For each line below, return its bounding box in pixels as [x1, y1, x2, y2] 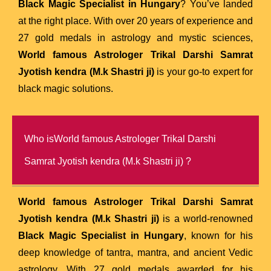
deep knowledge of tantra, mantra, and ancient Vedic [18, 247, 253, 258]
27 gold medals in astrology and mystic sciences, [18, 32, 253, 43]
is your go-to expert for [154, 66, 253, 77]
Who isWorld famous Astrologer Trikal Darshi [24, 133, 216, 144]
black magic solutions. [18, 83, 113, 94]
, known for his [184, 230, 253, 241]
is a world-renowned [158, 213, 253, 224]
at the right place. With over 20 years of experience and [18, 15, 253, 26]
